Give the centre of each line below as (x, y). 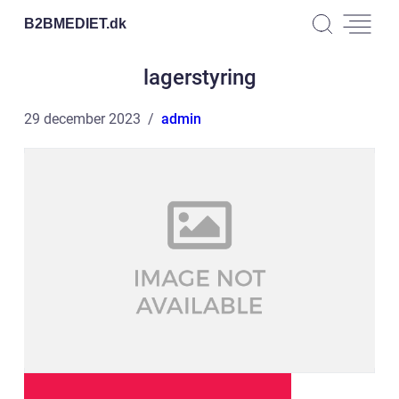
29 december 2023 (82, 119)
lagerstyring (199, 77)
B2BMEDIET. (67, 23)
